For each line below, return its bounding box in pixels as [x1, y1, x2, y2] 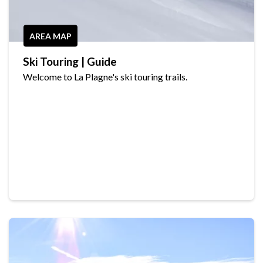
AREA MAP [29, 31, 72, 41]
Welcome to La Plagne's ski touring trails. [23, 71, 187, 83]
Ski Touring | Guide [23, 55, 117, 69]
